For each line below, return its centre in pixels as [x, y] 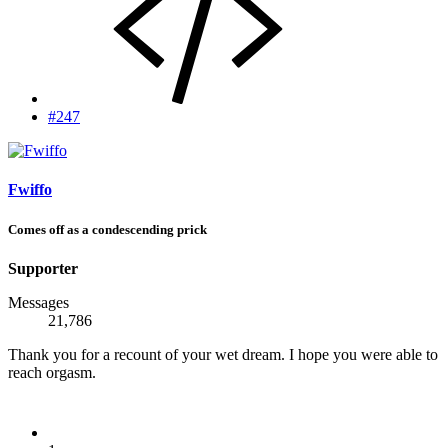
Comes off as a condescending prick [107, 229]
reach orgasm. [52, 372]
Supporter [43, 268]
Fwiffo [30, 190]
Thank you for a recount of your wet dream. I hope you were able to [223, 354]
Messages [38, 302]
